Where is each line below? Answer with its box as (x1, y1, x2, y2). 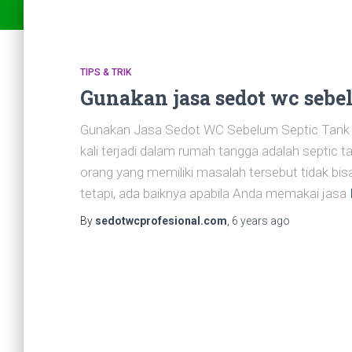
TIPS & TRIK (80, 67, 131, 78)
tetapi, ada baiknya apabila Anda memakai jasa (80, 185, 346, 201)
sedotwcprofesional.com (95, 214, 227, 227)
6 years (232, 214, 268, 227)
